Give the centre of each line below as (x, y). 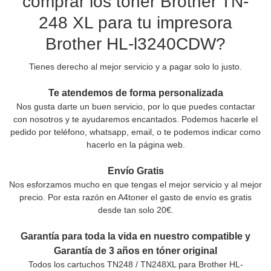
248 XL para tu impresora (135, 22)
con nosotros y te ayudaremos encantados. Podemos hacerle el (135, 119)
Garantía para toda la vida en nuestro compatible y (135, 236)
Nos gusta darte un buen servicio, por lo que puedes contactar (135, 106)
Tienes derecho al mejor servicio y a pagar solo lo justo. (135, 66)
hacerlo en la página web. (135, 144)
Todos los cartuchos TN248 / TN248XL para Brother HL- (135, 264)
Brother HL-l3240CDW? (135, 44)
